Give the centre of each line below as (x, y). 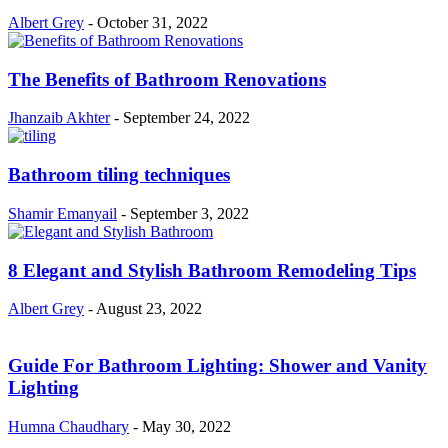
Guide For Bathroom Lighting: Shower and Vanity (217, 365)
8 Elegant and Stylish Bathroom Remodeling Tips (212, 270)
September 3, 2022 (189, 213)
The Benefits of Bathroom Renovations (167, 79)
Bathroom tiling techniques (119, 175)
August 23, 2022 (149, 309)
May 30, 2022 (186, 426)
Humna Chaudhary (68, 426)
